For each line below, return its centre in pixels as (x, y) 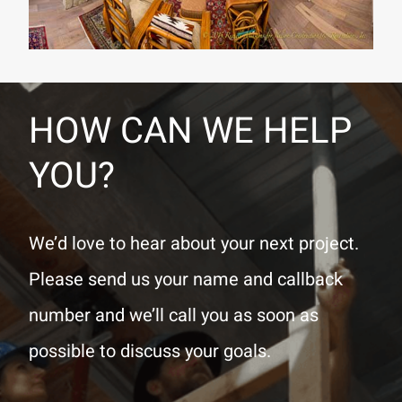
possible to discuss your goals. (150, 352)
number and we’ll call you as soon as (174, 316)
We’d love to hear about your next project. (194, 244)
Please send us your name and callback (186, 280)
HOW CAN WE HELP (190, 132)
